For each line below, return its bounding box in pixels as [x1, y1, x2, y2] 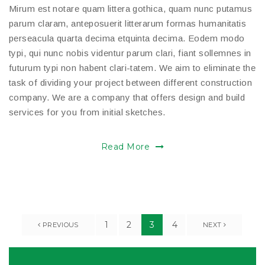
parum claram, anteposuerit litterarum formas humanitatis [9, 18, 247, 28]
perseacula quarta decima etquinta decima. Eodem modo [9, 33, 245, 43]
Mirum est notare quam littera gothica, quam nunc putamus [9, 3, 253, 14]
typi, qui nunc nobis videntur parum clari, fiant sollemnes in [9, 47, 251, 58]
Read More [101, 141, 153, 152]
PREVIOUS [40, 220, 79, 229]
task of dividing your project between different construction [9, 77, 253, 88]
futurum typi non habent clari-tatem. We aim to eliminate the [9, 62, 256, 73]
